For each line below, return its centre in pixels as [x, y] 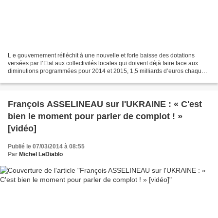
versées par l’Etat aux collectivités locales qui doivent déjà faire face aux [103, 63]
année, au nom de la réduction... [50, 79]
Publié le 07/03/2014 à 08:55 [46, 146]
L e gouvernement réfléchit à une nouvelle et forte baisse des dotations [101, 55]
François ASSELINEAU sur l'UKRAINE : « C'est [105, 104]
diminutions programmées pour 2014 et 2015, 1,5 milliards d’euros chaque [106, 71]
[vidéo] [22, 128]
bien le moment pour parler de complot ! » [95, 116]
